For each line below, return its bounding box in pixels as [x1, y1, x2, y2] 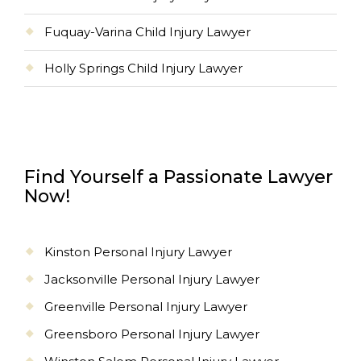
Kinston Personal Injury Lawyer [44, 243, 232, 259]
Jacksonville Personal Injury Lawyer [44, 271, 259, 287]
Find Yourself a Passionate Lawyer [24, 165, 333, 188]
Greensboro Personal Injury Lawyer [44, 326, 259, 342]
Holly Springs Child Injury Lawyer [44, 60, 243, 76]
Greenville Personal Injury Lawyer [44, 298, 247, 314]
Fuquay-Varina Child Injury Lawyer [44, 23, 251, 39]
